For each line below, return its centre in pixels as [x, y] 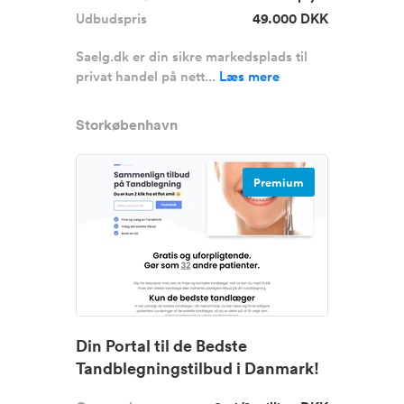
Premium [279, 183]
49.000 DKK [290, 18]
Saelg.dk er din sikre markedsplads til [192, 56]
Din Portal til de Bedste [161, 345]
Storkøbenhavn [127, 125]
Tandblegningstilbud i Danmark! [197, 368]
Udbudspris [111, 18]
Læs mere [249, 76]
